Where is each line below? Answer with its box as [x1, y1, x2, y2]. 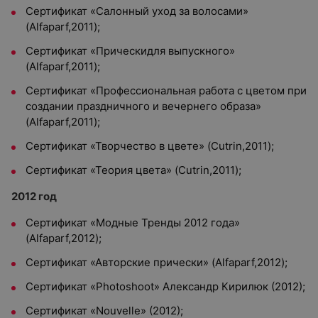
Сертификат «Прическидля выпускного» [26, 44, 235, 57]
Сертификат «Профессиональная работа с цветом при [26, 84, 307, 97]
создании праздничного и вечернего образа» [26, 99, 261, 113]
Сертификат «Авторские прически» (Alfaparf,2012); [26, 256, 287, 269]
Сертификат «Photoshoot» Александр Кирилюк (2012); [26, 280, 305, 293]
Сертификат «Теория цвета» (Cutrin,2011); [26, 163, 241, 177]
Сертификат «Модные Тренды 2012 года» [26, 216, 240, 229]
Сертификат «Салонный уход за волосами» [26, 4, 248, 18]
